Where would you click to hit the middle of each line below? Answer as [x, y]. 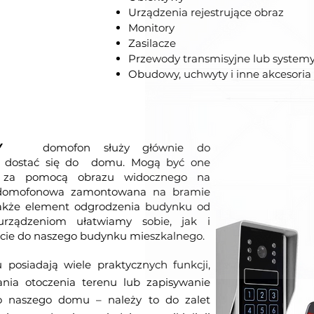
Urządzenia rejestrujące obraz [206, 12]
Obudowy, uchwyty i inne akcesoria [220, 74]
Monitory [151, 28]
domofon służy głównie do [127, 148]
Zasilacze [152, 43]
